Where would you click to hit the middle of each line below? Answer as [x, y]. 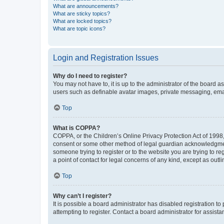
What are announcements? [86, 6]
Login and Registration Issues [106, 57]
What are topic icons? [79, 28]
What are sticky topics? [81, 13]
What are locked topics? [82, 21]
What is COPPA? [76, 128]
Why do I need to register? [90, 76]
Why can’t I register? [82, 196]
